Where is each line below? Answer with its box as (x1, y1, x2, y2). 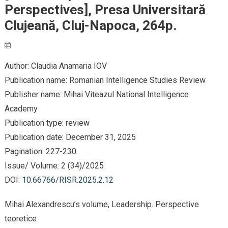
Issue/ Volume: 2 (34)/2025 (4, 161, 104, 170)
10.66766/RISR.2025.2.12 (21, 175, 113, 185)
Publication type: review (4, 118, 90, 128)
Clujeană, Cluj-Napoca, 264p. (4, 18, 177, 33)
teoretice (4, 214, 37, 223)
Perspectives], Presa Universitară (4, 2, 206, 17)
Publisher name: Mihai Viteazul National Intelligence (4, 90, 189, 99)
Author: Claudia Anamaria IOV (4, 61, 107, 71)
